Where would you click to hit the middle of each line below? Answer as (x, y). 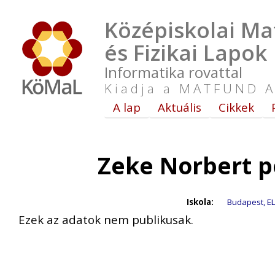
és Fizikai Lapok (186, 52)
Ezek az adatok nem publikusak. (106, 219)
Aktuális (180, 107)
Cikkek (236, 107)
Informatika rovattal (173, 72)
